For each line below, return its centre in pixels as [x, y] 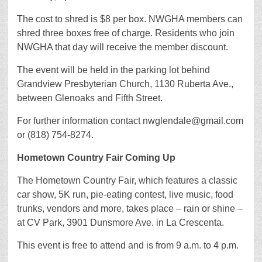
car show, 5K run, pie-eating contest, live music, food [125, 194]
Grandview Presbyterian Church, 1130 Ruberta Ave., [125, 84]
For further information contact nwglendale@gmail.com [130, 121]
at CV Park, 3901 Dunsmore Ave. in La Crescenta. [120, 223]
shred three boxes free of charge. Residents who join [126, 33]
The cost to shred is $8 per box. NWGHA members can [130, 19]
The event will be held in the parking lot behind [113, 70]
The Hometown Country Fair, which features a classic [127, 180]
